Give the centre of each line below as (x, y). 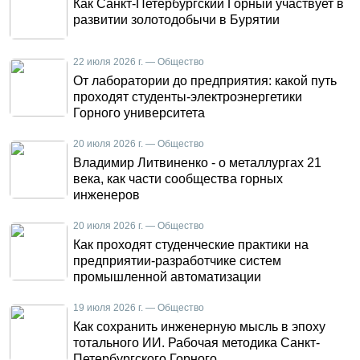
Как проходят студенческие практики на (191, 245)
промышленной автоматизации (167, 277)
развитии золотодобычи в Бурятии (176, 20)
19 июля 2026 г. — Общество (139, 308)
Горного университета (139, 113)
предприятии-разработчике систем (177, 261)
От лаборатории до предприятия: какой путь (205, 81)
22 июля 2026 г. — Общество (139, 62)
